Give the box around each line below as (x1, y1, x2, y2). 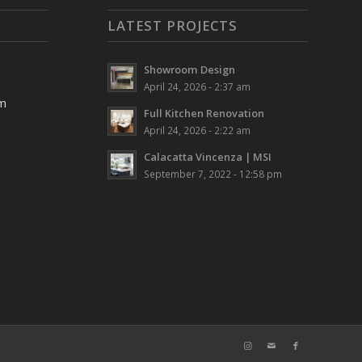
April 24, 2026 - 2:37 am (143, 79, 250, 93)
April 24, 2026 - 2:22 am (143, 123, 250, 137)
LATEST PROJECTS (107, 15, 238, 35)
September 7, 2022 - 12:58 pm (143, 166, 282, 180)
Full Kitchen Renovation (143, 105, 264, 120)
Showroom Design (143, 61, 235, 77)
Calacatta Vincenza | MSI (143, 149, 271, 164)
